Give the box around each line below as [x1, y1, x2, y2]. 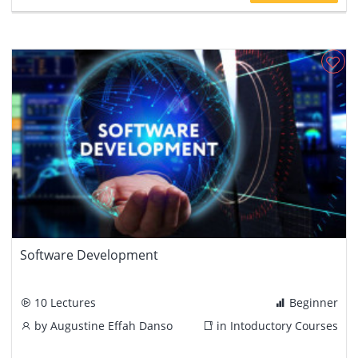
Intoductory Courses [230, 317, 338, 333]
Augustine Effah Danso [50, 317, 173, 333]
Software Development [20, 245, 158, 264]
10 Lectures [31, 294, 96, 310]
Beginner [286, 294, 338, 310]
